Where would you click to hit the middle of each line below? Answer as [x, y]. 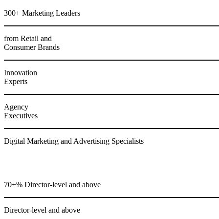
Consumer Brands [32, 47]
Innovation [21, 73]
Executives [21, 116]
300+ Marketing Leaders [42, 13]
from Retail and [28, 38]
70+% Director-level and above [52, 184]
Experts [16, 81]
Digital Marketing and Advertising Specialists [74, 141]
